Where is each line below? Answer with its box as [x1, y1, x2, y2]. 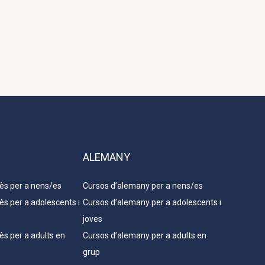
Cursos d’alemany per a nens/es [83, 181, 203, 191]
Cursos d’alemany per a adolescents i [83, 198, 221, 208]
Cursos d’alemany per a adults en [83, 231, 206, 241]
